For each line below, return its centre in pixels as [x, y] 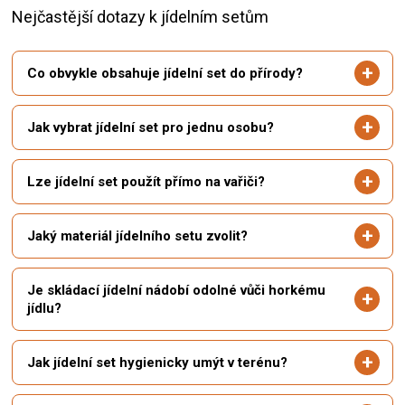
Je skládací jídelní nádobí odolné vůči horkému [176, 291]
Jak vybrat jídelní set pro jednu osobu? [151, 128]
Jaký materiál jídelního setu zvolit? [137, 236]
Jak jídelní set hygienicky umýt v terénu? [157, 363]
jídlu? [44, 309]
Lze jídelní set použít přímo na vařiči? [146, 182]
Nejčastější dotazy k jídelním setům [140, 17]
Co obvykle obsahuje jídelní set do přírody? [165, 74]
